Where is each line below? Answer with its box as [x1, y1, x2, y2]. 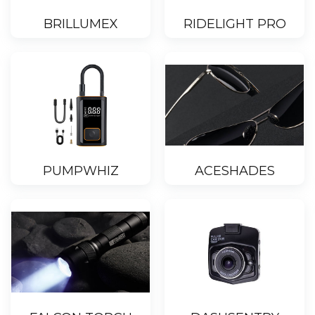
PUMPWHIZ [42, 163, 119, 179]
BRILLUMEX [43, 16, 118, 32]
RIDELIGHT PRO [183, 16, 286, 32]
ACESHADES [194, 163, 275, 179]
